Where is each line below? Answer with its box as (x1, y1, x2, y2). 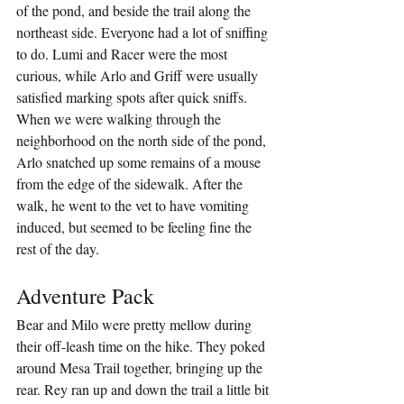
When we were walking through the (16, 109, 225, 129)
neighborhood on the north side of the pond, (16, 131, 270, 151)
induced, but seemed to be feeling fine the (16, 217, 255, 237)
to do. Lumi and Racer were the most (16, 44, 231, 64)
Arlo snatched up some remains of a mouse (16, 152, 264, 172)
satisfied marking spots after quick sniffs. (16, 87, 251, 107)
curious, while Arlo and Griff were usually (16, 66, 262, 86)
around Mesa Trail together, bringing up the (16, 358, 266, 378)
